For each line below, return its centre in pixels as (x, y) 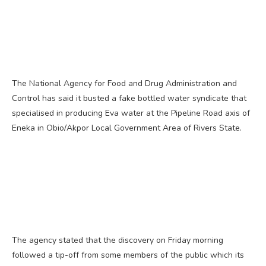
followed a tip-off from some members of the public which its (128, 255)
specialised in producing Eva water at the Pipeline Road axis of (131, 113)
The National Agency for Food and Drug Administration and (124, 83)
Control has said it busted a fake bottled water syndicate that (129, 98)
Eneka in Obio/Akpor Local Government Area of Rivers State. (127, 128)
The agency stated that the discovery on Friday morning (118, 240)
